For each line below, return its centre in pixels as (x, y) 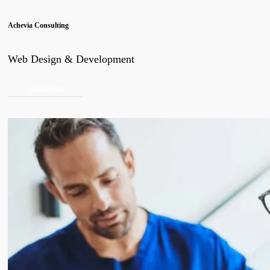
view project (46, 88)
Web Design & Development (71, 59)
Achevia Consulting (39, 26)
